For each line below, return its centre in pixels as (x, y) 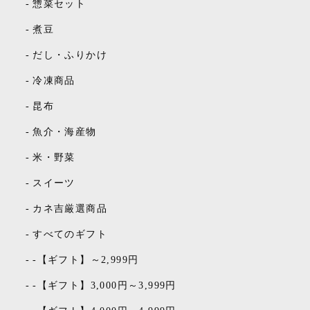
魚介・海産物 (65, 132)
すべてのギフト (70, 234)
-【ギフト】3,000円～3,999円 (104, 285)
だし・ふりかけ (70, 55)
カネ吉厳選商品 (70, 209)
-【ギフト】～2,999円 (86, 260)
